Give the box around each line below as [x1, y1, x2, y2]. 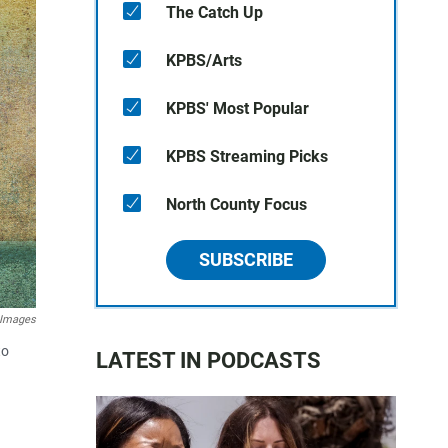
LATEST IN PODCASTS [96, 348, 321, 373]
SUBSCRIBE [199, 249, 293, 270]
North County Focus [166, 195, 307, 214]
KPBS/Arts [166, 51, 242, 70]
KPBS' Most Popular [166, 99, 309, 118]
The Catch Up [166, 3, 263, 22]
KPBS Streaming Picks [166, 147, 328, 166]
